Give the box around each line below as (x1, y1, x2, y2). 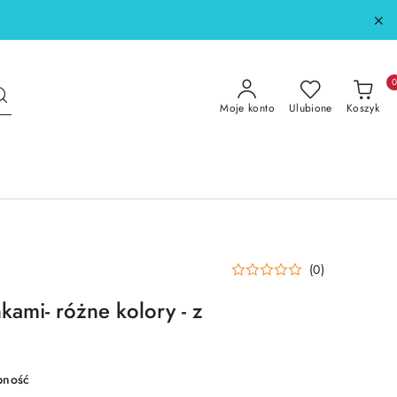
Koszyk (346, 100, 379, 116)
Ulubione (288, 100, 332, 116)
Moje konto (220, 100, 275, 116)
